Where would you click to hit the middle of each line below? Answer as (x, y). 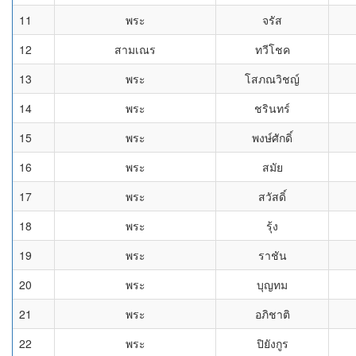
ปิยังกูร (272, 343)
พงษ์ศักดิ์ (272, 137)
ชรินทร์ (272, 108)
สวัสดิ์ (272, 196)
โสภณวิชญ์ (272, 79)
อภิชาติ (272, 314)
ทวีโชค (272, 49)
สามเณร (135, 49)
